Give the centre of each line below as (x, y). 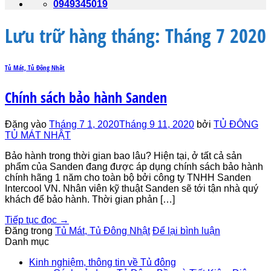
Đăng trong (30, 231)
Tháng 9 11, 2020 (157, 125)
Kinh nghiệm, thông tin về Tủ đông (103, 263)
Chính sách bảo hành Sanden (86, 97)
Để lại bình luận (186, 231)
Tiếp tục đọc (32, 220)
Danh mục (27, 242)
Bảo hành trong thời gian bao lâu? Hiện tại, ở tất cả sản (123, 156)
